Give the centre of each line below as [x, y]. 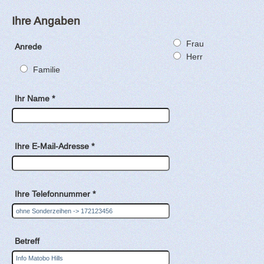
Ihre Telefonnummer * [55, 194]
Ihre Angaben [46, 20]
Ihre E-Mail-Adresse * [55, 146]
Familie [47, 69]
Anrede [28, 46]
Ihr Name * [35, 99]
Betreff [27, 241]
